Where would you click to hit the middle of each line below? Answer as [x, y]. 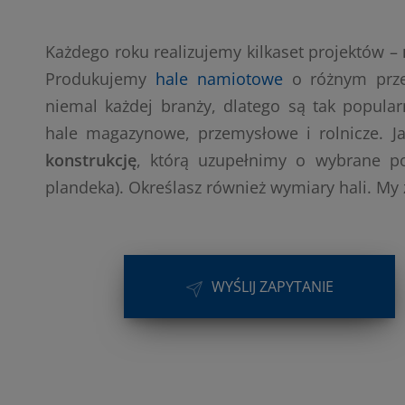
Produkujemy [100, 79]
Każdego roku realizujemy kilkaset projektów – [224, 52]
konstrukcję [91, 160]
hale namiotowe [219, 79]
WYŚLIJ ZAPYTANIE [272, 287]
